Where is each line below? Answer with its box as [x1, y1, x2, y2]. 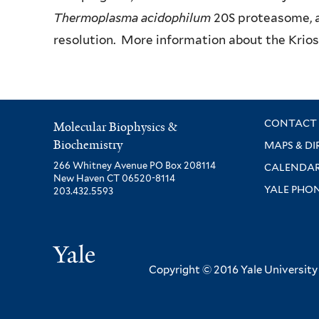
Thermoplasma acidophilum [53, 11, 211, 26]
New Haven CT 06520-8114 [53, 173, 175, 184]
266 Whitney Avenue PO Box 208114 [53, 160, 216, 172]
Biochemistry [53, 137, 122, 153]
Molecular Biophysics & [53, 119, 177, 135]
